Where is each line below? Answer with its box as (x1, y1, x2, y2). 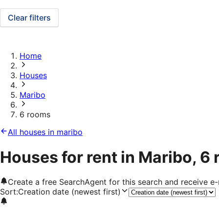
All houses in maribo (8, 127, 83, 137)
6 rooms (20, 109, 50, 120)
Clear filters (8, 13, 51, 23)
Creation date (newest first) (18, 187, 121, 197)
